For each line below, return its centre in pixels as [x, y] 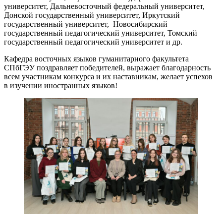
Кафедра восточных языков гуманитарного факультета [96, 58]
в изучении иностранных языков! [61, 85]
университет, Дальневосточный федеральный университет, [104, 6]
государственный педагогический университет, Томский [101, 33]
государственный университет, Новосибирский [86, 24]
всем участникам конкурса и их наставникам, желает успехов [108, 76]
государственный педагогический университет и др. [93, 42]
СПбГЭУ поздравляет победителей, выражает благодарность [107, 67]
